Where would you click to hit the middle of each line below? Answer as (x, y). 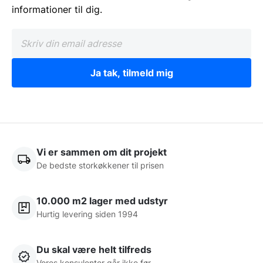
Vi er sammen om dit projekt (102, 152)
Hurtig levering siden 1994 (87, 214)
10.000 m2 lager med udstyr (102, 201)
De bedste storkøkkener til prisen (100, 166)
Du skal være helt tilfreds (94, 250)
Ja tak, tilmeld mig (131, 73)
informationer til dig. (57, 10)
